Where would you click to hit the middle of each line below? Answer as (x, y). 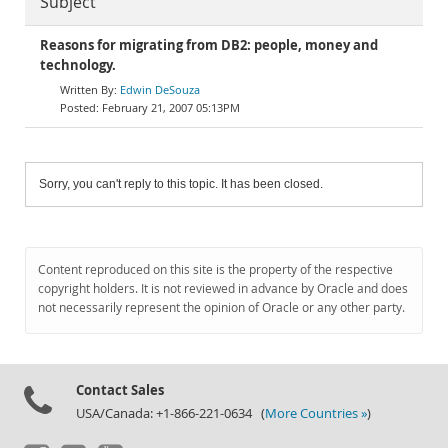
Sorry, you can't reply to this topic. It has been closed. (181, 184)
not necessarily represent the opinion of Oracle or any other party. (221, 307)
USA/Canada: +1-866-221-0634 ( (170, 413)
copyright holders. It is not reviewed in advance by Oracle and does (223, 288)
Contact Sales (120, 390)
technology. (78, 65)
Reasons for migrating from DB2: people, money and (209, 45)
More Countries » (316, 413)
